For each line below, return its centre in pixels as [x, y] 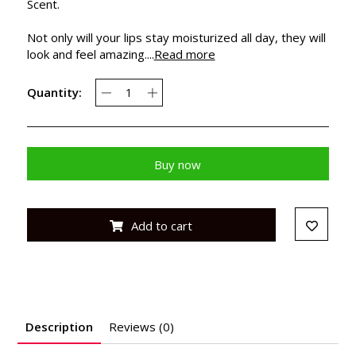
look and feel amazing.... [90, 54]
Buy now [178, 164]
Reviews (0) [142, 326]
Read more [184, 54]
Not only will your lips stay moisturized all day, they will [176, 37]
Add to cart [162, 225]
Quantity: [54, 93]
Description [60, 326]
